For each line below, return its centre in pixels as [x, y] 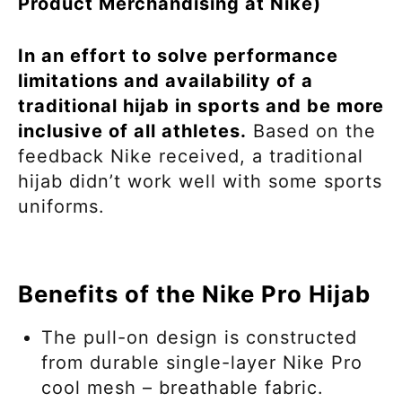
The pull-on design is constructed [199, 338]
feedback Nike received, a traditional [191, 157]
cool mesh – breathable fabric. [186, 388]
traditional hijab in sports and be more [201, 106]
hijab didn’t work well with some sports [200, 182]
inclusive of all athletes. [132, 131]
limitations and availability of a [166, 81]
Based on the [311, 131]
